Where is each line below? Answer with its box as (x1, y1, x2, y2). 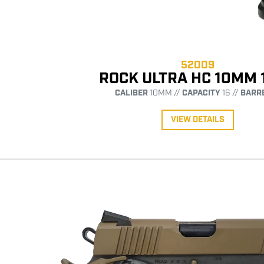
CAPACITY (182, 87, 220, 98)
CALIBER (115, 87, 148, 98)
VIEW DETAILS (171, 114, 225, 125)
